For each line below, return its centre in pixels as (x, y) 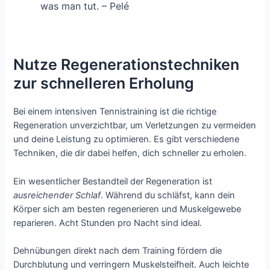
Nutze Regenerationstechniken (127, 65)
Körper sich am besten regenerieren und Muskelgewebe (127, 209)
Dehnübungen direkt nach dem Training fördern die (118, 250)
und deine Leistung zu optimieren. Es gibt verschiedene (127, 140)
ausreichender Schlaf (57, 195)
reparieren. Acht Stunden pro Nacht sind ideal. (108, 223)
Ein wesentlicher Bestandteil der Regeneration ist (113, 181)
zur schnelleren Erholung (104, 83)
